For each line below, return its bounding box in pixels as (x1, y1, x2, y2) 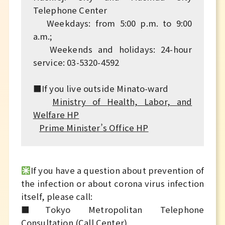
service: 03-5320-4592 (33, 56, 120, 68)
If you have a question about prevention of (30, 164, 204, 177)
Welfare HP (33, 108, 79, 121)
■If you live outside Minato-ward (33, 82, 169, 94)
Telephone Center (33, 4, 107, 16)
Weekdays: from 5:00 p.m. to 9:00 (33, 17, 192, 29)
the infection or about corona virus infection (21, 177, 204, 190)
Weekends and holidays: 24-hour (33, 43, 192, 55)
